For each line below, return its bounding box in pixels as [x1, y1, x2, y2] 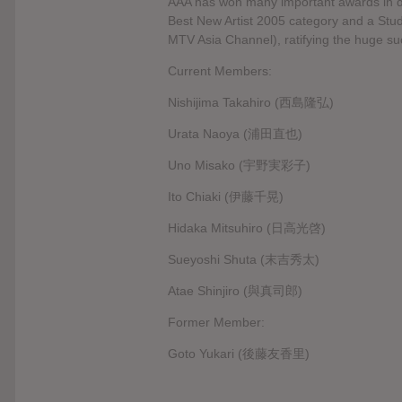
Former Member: [168, 314, 265, 329]
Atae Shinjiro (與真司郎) [168, 283, 302, 298]
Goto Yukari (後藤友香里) [168, 345, 310, 361]
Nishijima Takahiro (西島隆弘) [168, 94, 334, 109]
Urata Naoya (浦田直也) [168, 126, 302, 141]
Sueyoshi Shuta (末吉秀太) [168, 251, 319, 267]
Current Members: [168, 63, 272, 78]
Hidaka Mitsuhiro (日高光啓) [168, 220, 326, 235]
